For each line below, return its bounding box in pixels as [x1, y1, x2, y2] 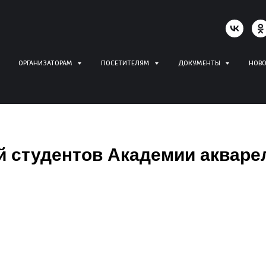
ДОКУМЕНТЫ [178, 60, 222, 67]
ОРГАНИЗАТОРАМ [18, 60, 75, 67]
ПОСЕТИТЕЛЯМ [100, 60, 151, 67]
